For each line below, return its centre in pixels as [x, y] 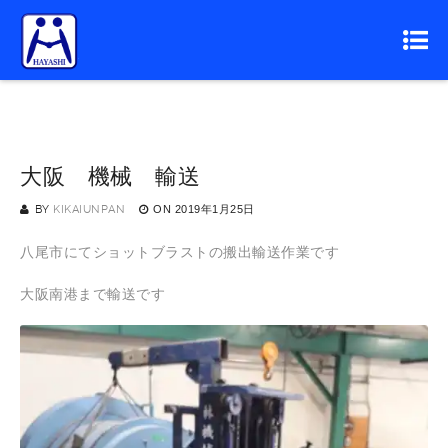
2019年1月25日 [214, 209]
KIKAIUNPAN [89, 209]
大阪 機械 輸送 [110, 176]
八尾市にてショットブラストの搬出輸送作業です [179, 252]
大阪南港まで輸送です [92, 294]
